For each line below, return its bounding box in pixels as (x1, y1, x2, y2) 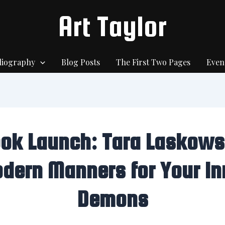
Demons (77, 186, 148, 211)
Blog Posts (61, 57, 100, 67)
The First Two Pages (116, 57, 190, 67)
